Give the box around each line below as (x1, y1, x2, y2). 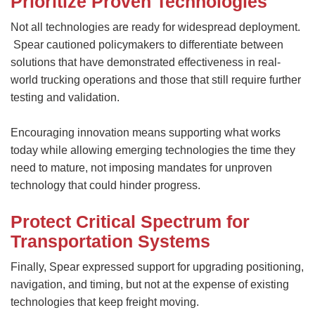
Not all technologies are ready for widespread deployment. (11, 20, 300, 33)
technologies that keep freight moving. (11, 295, 199, 308)
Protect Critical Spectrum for (11, 211, 250, 231)
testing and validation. (11, 91, 120, 103)
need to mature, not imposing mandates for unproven (11, 161, 272, 174)
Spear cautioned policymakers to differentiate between (11, 38, 283, 51)
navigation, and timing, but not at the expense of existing (11, 278, 289, 290)
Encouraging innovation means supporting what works (11, 126, 281, 139)
